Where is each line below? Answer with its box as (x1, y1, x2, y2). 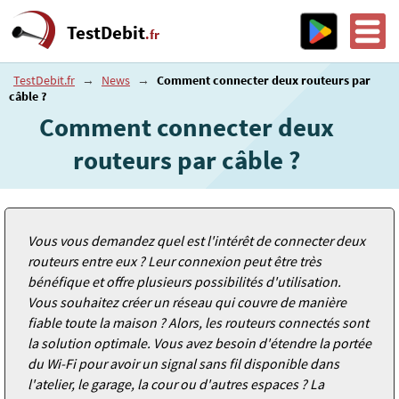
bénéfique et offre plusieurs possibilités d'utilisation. (28, 272, 341, 290)
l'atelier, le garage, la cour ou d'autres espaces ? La (28, 374, 324, 393)
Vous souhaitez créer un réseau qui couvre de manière (28, 292, 346, 311)
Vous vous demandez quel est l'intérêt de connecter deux (28, 231, 365, 249)
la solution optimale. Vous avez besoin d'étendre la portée (28, 333, 371, 352)
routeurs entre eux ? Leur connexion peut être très (28, 251, 322, 270)
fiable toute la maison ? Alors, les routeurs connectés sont (28, 313, 369, 331)
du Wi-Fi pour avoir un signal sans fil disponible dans (28, 354, 339, 372)
